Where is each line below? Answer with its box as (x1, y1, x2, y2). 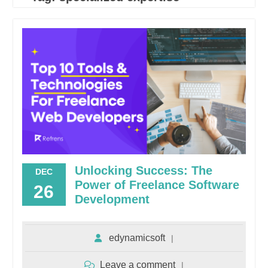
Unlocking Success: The (74, 163, 212, 177)
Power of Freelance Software (74, 178, 239, 191)
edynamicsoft (108, 232, 165, 243)
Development (74, 192, 150, 206)
